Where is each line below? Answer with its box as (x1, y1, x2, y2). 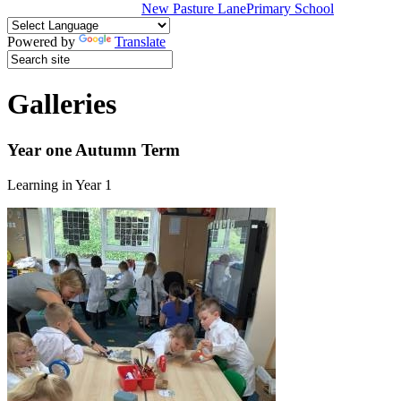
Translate (115, 33, 166, 49)
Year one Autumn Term (7, 140, 180, 159)
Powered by (7, 33, 79, 49)
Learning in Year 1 (7, 176, 112, 192)
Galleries (7, 88, 116, 121)
